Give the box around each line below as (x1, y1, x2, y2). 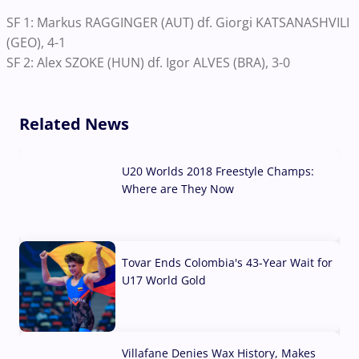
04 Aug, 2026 (122, 311, 191, 327)
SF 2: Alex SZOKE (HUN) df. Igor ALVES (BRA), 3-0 (6, 54, 290, 72)
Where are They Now (122, 181, 234, 197)
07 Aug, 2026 (122, 220, 191, 236)
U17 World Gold (122, 272, 206, 288)
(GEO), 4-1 (6, 34, 66, 52)
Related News (19, 113, 129, 135)
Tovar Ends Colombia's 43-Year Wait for (122, 254, 333, 270)
